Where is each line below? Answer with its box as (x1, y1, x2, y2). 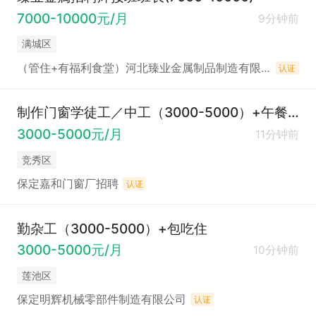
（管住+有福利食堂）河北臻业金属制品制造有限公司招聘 (260, 61, 270, 75)
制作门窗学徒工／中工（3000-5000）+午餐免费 (287, 104, 299, 121)
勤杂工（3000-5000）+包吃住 (16, 219, 207, 237)
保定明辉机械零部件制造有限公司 (16, 293, 186, 307)
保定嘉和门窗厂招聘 (16, 177, 119, 191)
